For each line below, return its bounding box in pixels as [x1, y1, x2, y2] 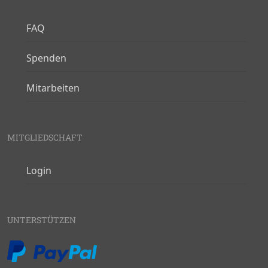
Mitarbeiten [26, 81, 80, 95]
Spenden [26, 51, 66, 65]
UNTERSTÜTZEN [7, 214, 76, 226]
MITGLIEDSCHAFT [7, 132, 83, 143]
